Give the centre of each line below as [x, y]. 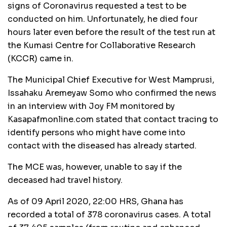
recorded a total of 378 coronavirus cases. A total [109, 215]
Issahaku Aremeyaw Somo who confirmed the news [112, 93]
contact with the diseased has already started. [102, 146]
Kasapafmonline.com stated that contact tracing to [113, 120]
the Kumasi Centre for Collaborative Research [102, 46]
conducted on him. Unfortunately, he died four [103, 19]
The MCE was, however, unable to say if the [95, 167]
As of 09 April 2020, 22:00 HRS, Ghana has [96, 202]
